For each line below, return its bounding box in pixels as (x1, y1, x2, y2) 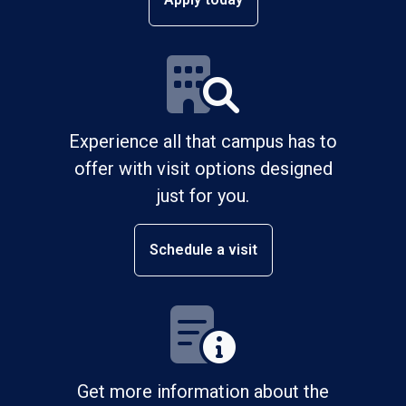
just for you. (157, 184, 249, 207)
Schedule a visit (149, 240, 257, 258)
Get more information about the (77, 380, 329, 402)
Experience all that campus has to (69, 130, 337, 152)
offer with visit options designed (73, 157, 333, 179)
